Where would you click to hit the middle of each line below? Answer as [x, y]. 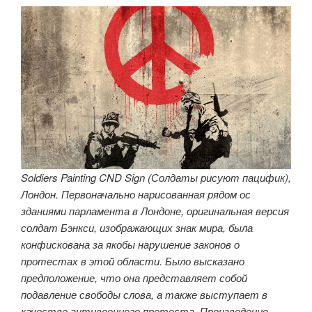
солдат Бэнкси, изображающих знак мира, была [137, 227]
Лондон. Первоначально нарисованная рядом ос [136, 194]
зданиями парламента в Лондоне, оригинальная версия [155, 210]
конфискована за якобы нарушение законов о [130, 244]
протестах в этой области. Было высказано [133, 260]
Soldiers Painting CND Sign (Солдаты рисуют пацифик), [156, 177]
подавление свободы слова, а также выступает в [144, 294]
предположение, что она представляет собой [134, 277]
